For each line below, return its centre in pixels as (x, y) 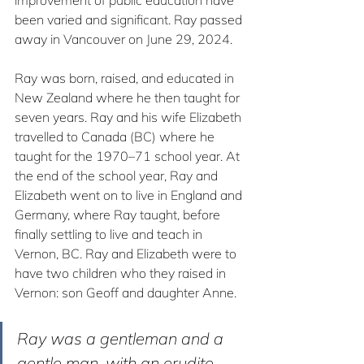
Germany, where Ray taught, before (119, 215)
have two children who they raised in (122, 273)
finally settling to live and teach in (110, 234)
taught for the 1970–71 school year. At (129, 156)
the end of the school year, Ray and (118, 176)
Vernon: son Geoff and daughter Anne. (126, 293)
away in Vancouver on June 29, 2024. (123, 39)
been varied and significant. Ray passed (130, 20)
